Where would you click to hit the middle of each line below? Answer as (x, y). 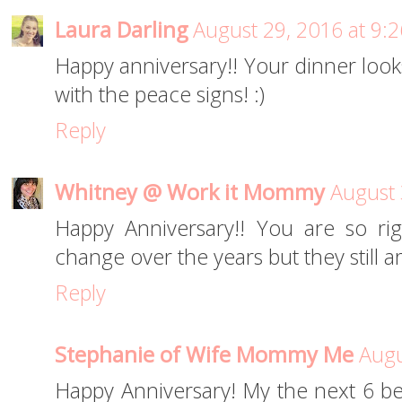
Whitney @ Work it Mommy (190, 192)
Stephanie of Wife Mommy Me (204, 355)
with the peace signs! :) (160, 95)
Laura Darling (121, 30)
